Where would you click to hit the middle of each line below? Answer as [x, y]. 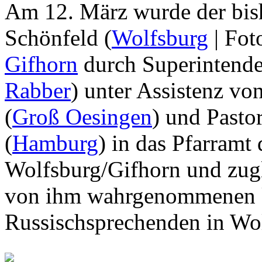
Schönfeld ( [58, 37]
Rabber [38, 90]
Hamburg [55, 143]
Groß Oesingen [82, 116]
